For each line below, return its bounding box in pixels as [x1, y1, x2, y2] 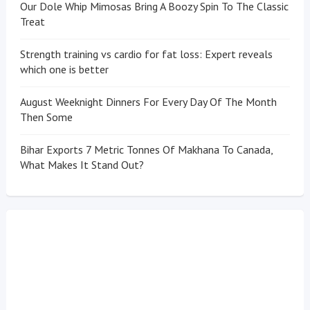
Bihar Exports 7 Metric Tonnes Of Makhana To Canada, [19, 143, 273, 157]
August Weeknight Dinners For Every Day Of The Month [19, 95, 277, 109]
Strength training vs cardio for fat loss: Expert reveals [19, 47, 273, 62]
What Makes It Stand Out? [19, 158, 144, 172]
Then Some [19, 110, 73, 125]
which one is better [19, 62, 109, 77]
